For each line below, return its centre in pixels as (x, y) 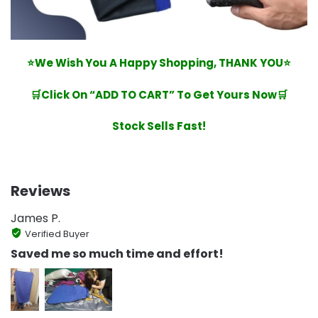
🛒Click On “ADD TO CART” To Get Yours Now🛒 (159, 94)
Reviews (40, 191)
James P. (35, 218)
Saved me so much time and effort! (117, 254)
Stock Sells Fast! (159, 126)
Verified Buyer (57, 234)
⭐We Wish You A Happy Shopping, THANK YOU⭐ (159, 63)
